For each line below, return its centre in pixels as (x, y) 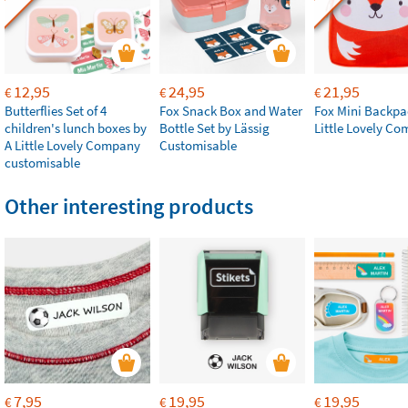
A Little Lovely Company (72, 145)
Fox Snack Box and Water (231, 111)
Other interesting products (129, 206)
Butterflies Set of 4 (56, 111)
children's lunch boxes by (76, 128)
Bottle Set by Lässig (214, 128)
